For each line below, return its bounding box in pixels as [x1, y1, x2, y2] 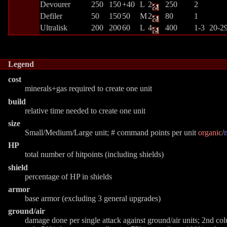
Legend [8, 60, 34, 69]
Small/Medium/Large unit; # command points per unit [25, 128, 198, 137]
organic [198, 128, 222, 137]
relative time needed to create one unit [25, 106, 145, 115]
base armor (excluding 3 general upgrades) [25, 194, 161, 203]
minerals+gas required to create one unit [25, 84, 152, 93]
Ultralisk [40, 23, 67, 32]
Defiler [40, 11, 62, 20]
